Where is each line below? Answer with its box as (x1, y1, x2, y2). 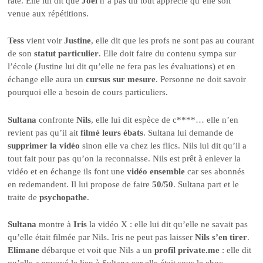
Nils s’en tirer (195, 232, 248, 242)
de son (8, 49, 35, 59)
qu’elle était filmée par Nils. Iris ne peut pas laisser (8, 232, 195, 242)
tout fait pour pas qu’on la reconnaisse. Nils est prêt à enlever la (8, 153, 241, 163)
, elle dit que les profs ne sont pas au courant (91, 36, 255, 46)
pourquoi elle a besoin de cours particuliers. (8, 87, 168, 97)
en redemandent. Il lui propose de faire (8, 179, 153, 189)
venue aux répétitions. (8, 9, 89, 19)
